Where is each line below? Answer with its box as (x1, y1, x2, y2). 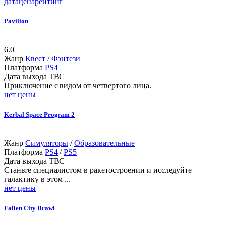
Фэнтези (51, 54, 80, 63)
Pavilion (4, 17, 28, 25)
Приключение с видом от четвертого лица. (4, 81, 151, 90)
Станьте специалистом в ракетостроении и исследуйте (4, 166, 192, 175)
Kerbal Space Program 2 (4, 110, 75, 119)
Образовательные (74, 139, 135, 148)
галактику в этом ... (4, 175, 71, 184)
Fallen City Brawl (4, 204, 55, 212)
